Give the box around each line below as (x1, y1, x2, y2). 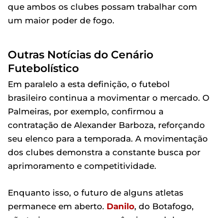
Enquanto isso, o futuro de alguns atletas (8, 187, 183, 198)
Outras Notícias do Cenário (8, 48, 153, 61)
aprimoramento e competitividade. (8, 161, 156, 171)
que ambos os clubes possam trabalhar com (8, 1, 197, 12)
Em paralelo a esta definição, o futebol (8, 79, 170, 89)
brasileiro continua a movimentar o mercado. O (8, 92, 209, 103)
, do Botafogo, (134, 201, 194, 211)
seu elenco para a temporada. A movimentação (8, 133, 208, 144)
